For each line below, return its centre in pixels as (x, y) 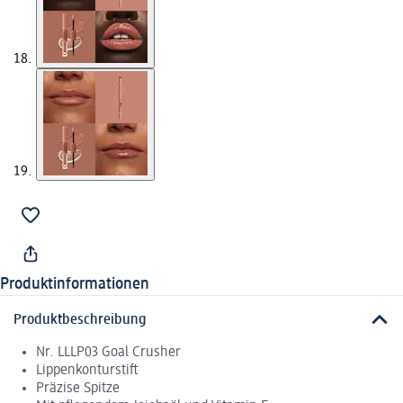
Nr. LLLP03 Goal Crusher (108, 352)
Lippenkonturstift (87, 370)
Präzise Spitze (78, 388)
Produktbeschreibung (80, 320)
